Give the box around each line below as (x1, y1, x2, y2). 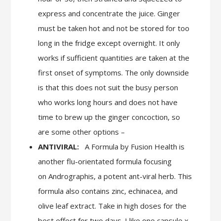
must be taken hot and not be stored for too (37, 23, 189, 34)
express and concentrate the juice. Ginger (37, 8, 180, 19)
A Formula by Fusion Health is (84, 142, 184, 152)
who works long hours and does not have (37, 97, 178, 108)
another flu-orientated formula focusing (37, 156, 172, 167)
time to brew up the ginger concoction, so (37, 112, 180, 122)
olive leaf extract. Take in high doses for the (37, 201, 186, 211)
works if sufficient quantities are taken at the (37, 53, 189, 63)
